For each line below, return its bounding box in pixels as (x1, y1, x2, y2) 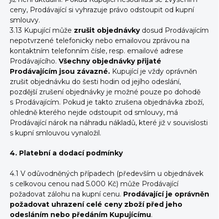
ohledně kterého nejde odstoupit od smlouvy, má (10, 108, 178, 117)
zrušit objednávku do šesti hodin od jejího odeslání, (10, 77, 181, 86)
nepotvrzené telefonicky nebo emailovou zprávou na (10, 36, 190, 45)
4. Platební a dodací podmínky (10, 149, 123, 157)
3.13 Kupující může (10, 26, 74, 35)
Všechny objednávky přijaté (59, 57, 161, 66)
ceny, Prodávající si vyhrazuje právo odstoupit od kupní (10, 5, 194, 14)
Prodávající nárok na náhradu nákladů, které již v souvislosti (10, 118, 208, 127)
